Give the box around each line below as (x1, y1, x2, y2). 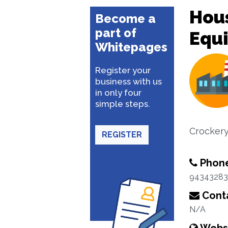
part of (95, 25, 136, 40)
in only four (95, 88, 141, 98)
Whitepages (95, 40, 167, 54)
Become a (95, 11, 156, 26)
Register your (95, 65, 151, 75)
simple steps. (95, 99, 150, 109)
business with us (95, 76, 162, 87)
